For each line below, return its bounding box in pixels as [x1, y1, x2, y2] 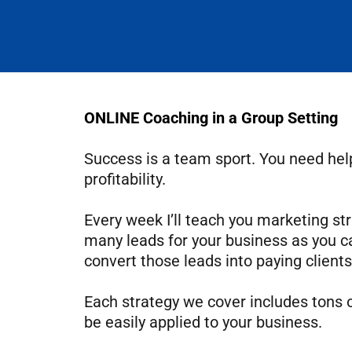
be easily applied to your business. [84, 313, 322, 332]
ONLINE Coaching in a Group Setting [84, 108, 338, 127]
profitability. [84, 170, 166, 189]
